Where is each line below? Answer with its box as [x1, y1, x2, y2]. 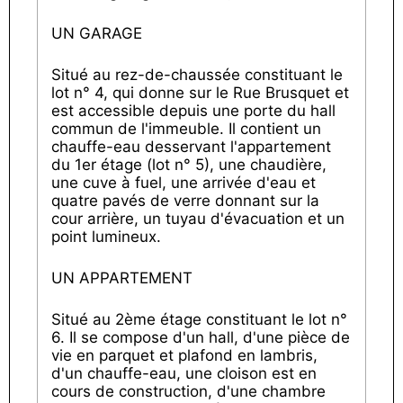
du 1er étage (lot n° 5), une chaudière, [51, 156, 327, 174]
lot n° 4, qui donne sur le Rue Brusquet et [51, 84, 349, 102]
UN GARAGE [51, 24, 142, 42]
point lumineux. [51, 228, 161, 246]
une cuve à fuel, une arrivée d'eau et [51, 174, 316, 192]
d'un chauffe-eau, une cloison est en [51, 364, 317, 382]
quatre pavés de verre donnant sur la [51, 192, 319, 210]
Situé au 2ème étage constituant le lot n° [51, 310, 347, 328]
